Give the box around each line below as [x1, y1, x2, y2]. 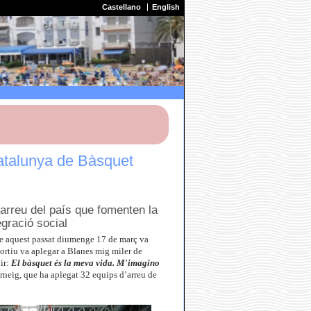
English [152, 3, 180, 11]
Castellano [102, 3, 141, 11]
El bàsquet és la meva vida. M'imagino [10, 258, 160, 269]
